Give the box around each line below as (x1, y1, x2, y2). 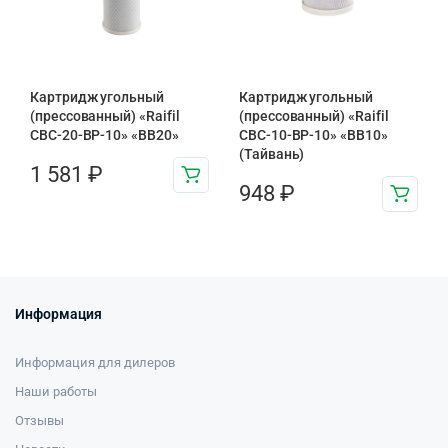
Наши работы (15, 383, 97, 399)
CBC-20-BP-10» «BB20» (30, 126, 179, 143)
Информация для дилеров (15, 354, 176, 370)
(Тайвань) (239, 145, 305, 162)
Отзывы (15, 412, 64, 428)
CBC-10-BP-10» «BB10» (239, 126, 388, 143)
